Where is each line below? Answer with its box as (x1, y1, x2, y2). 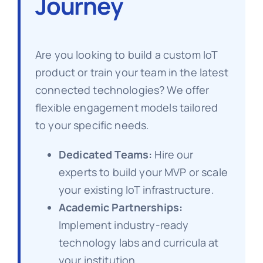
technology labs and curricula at (58, 235, 219, 249)
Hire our (152, 147, 194, 161)
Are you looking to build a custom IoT (35, 47, 218, 62)
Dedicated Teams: (58, 147, 153, 161)
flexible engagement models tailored (35, 100, 218, 114)
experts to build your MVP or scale (58, 164, 228, 179)
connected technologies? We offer (35, 82, 210, 97)
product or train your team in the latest (35, 65, 228, 79)
